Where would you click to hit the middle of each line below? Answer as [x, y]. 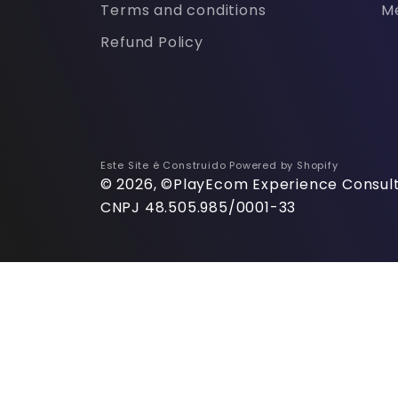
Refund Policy [152, 42]
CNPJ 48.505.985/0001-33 [198, 207]
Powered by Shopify [284, 165]
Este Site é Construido [165, 165]
